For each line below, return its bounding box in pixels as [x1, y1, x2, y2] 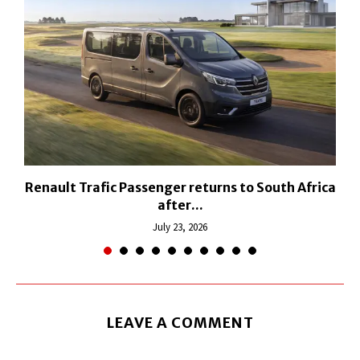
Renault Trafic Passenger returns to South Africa [24, 179, 336, 196]
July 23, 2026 [153, 220, 207, 235]
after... [157, 197, 203, 214]
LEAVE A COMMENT [106, 313, 254, 333]
